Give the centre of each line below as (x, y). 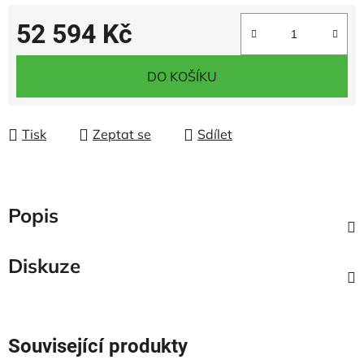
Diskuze (44, 266)
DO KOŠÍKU (182, 76)
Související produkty (98, 346)
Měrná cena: (53, 59)
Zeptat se (122, 134)
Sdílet (215, 134)
